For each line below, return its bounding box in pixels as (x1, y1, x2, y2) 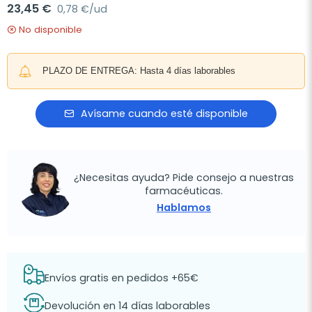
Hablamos (157, 200, 211, 214)
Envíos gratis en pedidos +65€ (45, 270, 198, 285)
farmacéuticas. (145, 183, 223, 198)
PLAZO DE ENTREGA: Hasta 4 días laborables (42, 65, 235, 76)
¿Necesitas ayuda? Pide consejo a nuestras (74, 170, 294, 185)
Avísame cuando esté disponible (81, 107, 248, 120)
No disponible (19, 23, 82, 36)
